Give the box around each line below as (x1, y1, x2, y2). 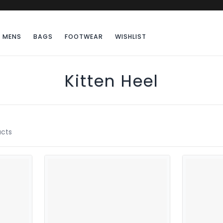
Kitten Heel (65, 69, 158, 92)
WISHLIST (115, 32, 146, 41)
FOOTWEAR (65, 32, 103, 41)
